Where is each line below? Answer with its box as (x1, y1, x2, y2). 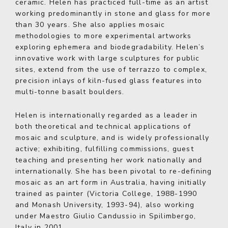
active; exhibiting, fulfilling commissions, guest (15, 144, 194, 154)
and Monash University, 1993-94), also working (15, 200, 195, 210)
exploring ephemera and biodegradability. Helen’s (15, 42, 205, 52)
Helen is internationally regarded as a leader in (15, 110, 198, 120)
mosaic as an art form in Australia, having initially (15, 178, 207, 187)
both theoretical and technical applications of (15, 122, 191, 131)
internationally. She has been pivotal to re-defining (15, 166, 212, 176)
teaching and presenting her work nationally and (15, 155, 203, 165)
